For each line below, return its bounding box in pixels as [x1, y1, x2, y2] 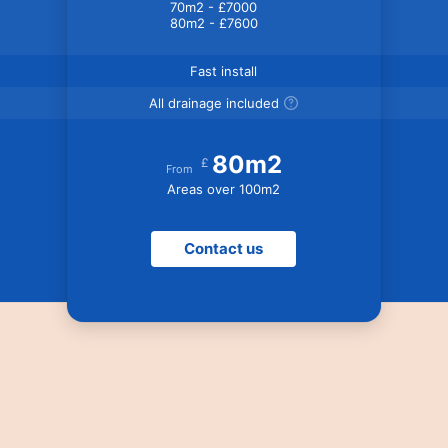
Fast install [190, 62, 258, 79]
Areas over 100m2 [167, 180, 281, 197]
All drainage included [148, 94, 279, 111]
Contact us [184, 238, 264, 258]
